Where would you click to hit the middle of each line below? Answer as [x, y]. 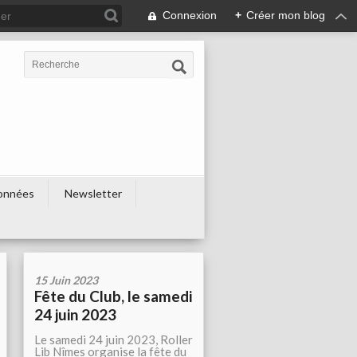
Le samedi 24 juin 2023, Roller [114, 339]
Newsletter [93, 193]
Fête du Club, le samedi [113, 296]
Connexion [190, 15]
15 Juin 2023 [66, 280]
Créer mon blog [286, 15]
